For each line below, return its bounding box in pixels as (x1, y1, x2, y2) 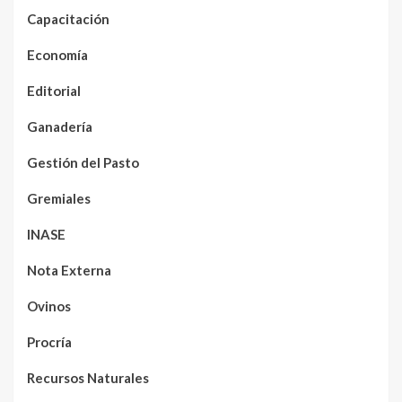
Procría (27, 333, 72, 350)
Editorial (27, 82, 81, 99)
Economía (27, 46, 88, 63)
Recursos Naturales (27, 369, 149, 386)
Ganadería (27, 118, 92, 135)
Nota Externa (27, 261, 111, 278)
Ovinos (27, 297, 71, 314)
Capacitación (27, 10, 109, 27)
